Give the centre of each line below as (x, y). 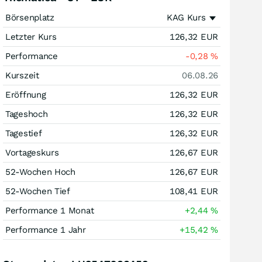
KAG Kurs (186, 18)
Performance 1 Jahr (46, 230)
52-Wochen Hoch (40, 172)
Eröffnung (26, 95)
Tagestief (24, 133)
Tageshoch (27, 114)
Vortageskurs (32, 153)
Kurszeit (22, 75)
